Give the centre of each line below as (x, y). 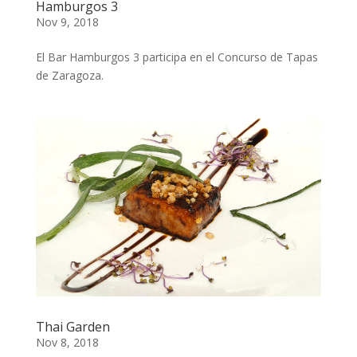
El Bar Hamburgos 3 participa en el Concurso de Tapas (177, 57)
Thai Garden (73, 327)
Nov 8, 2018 (67, 342)
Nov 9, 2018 (67, 22)
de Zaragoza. (69, 75)
